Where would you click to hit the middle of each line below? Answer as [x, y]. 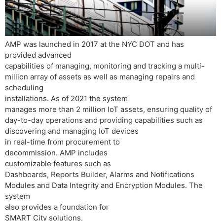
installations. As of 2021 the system [66, 98]
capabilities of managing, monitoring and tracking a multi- [105, 66]
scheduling [24, 88]
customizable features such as [58, 164]
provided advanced [38, 55]
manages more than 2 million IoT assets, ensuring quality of [109, 109]
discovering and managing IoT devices [72, 131]
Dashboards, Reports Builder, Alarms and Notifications [100, 174]
